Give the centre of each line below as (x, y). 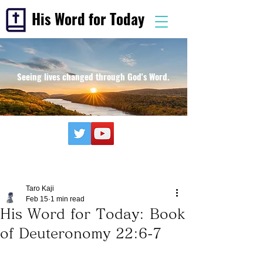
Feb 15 (37, 199)
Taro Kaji (40, 188)
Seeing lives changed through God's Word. (93, 76)
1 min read (68, 199)
